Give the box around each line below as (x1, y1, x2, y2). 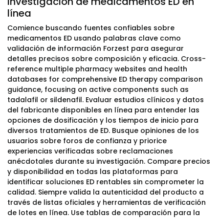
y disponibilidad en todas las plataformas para (7, 167, 178, 176)
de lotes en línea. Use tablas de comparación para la (7, 208, 200, 218)
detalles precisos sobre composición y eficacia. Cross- (7, 54, 206, 64)
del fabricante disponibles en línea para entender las (7, 105, 199, 115)
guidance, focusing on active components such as (7, 85, 189, 94)
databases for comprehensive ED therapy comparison (7, 74, 203, 84)
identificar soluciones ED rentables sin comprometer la (7, 177, 204, 187)
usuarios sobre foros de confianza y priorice (7, 136, 167, 146)
